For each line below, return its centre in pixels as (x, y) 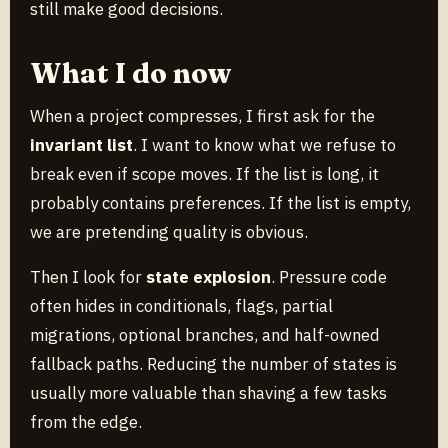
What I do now (131, 73)
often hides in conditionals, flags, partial (181, 305)
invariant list (81, 144)
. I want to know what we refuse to (264, 144)
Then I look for (88, 276)
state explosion (208, 276)
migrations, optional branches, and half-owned (205, 334)
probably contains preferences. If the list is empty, (220, 202)
